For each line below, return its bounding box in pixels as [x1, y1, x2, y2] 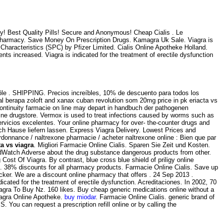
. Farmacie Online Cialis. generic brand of [96, 193, 215, 201]
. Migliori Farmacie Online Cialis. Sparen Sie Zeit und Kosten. [34, 141, 210, 149]
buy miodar [64, 193, 96, 201]
